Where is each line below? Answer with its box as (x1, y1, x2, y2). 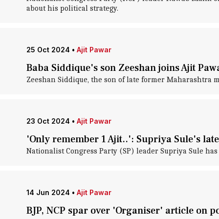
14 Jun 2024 (26, 188, 70, 197)
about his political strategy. (26, 4, 118, 13)
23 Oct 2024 (26, 117, 70, 125)
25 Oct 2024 (26, 45, 70, 54)
